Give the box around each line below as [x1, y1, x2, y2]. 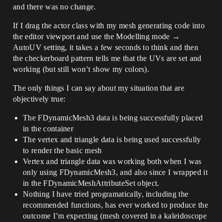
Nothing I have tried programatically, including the [23, 190, 189, 198]
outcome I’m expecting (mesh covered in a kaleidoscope [23, 212, 207, 220]
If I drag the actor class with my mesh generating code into [13, 21, 205, 30]
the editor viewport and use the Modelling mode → [13, 32, 180, 41]
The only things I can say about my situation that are [13, 84, 184, 92]
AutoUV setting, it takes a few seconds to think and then [13, 43, 198, 52]
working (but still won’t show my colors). [13, 65, 150, 73]
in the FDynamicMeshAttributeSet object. [23, 179, 160, 187]
